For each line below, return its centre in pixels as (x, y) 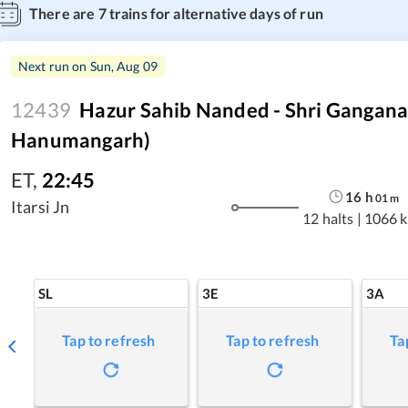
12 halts (328, 218)
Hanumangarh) (81, 140)
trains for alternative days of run (214, 13)
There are (64, 13)
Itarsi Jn (41, 207)
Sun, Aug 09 (124, 66)
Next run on (54, 66)
